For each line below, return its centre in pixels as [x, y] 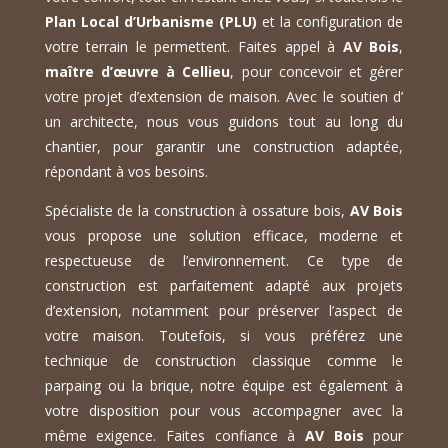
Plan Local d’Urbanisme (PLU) [150, 22]
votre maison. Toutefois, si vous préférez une [224, 336]
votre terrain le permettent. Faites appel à [193, 47]
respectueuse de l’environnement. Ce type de [224, 261]
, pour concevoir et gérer [317, 72]
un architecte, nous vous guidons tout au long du [224, 122]
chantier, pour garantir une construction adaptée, [224, 147]
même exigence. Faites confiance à [174, 436]
